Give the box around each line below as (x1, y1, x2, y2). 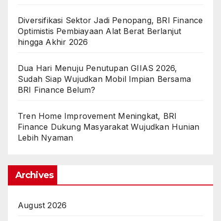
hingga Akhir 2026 (18, 37, 88, 47)
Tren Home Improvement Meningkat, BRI (18, 111, 177, 121)
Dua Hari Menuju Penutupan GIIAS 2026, (18, 63, 178, 74)
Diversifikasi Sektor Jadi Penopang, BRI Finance (18, 15, 203, 26)
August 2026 (18, 200, 67, 211)
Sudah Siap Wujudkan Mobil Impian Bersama (18, 74, 191, 84)
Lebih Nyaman (18, 133, 74, 143)
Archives (15, 170, 53, 181)
